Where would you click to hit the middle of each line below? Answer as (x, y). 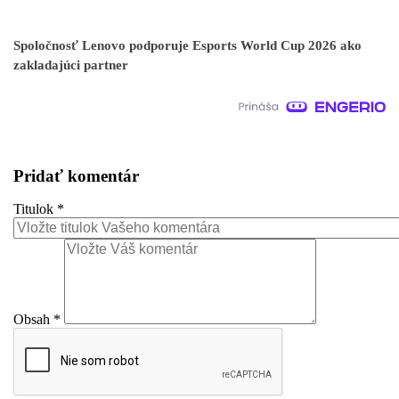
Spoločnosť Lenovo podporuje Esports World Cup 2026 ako (187, 45)
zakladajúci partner (71, 65)
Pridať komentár (76, 175)
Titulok (35, 209)
